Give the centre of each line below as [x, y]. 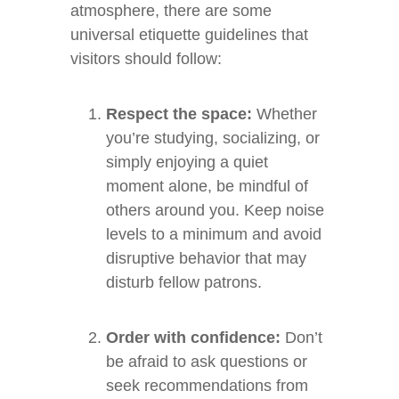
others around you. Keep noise [215, 210]
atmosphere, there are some [171, 11]
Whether [285, 114]
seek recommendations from [207, 386]
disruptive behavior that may [206, 258]
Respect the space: [179, 114]
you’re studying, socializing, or [213, 138]
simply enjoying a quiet [187, 162]
